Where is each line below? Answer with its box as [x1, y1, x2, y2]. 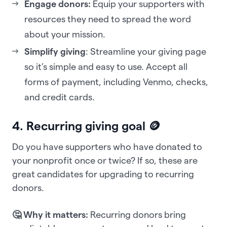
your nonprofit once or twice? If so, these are [12, 156, 198, 166]
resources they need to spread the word [24, 14, 191, 24]
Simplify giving [24, 47, 86, 57]
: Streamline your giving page [86, 47, 206, 57]
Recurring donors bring [90, 210, 186, 220]
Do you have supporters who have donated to [12, 142, 202, 152]
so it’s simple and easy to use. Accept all [24, 62, 187, 72]
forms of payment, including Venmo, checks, [24, 77, 208, 87]
